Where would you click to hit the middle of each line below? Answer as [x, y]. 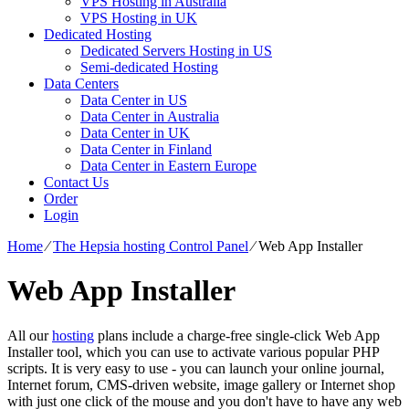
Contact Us [76, 182]
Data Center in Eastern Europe [168, 165]
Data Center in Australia [150, 116]
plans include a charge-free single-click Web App [237, 335]
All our [30, 335]
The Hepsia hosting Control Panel [151, 246]
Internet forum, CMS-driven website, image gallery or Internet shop [201, 384]
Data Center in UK [135, 132]
